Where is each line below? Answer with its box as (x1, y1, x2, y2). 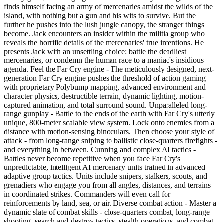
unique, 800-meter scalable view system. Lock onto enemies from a (4, 118, 214, 127)
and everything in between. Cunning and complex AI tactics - (4, 145, 196, 154)
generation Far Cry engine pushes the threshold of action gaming (4, 73, 206, 82)
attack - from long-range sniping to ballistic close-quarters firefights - (4, 136, 217, 145)
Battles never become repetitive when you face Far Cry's (4, 154, 180, 163)
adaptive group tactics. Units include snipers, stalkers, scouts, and (4, 171, 207, 180)
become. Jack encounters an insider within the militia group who (4, 29, 205, 38)
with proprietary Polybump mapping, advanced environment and (4, 82, 206, 91)
